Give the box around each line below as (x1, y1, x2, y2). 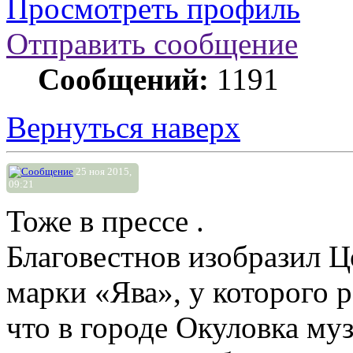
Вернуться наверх (6, 110, 240, 145)
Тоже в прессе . (6, 204, 204, 239)
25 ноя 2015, (73, 165, 132, 178)
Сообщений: (38, 62, 209, 97)
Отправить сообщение (6, 27, 298, 61)
